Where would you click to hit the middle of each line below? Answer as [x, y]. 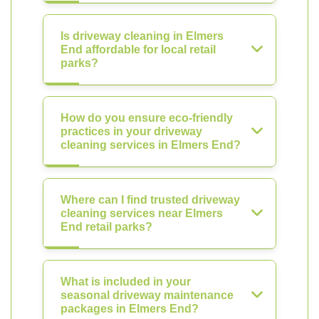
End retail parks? [106, 227]
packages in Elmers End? [130, 309]
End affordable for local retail [138, 49]
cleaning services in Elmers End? [151, 145]
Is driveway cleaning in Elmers [142, 36]
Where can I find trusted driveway [150, 200]
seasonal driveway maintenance [147, 295]
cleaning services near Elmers [142, 213]
